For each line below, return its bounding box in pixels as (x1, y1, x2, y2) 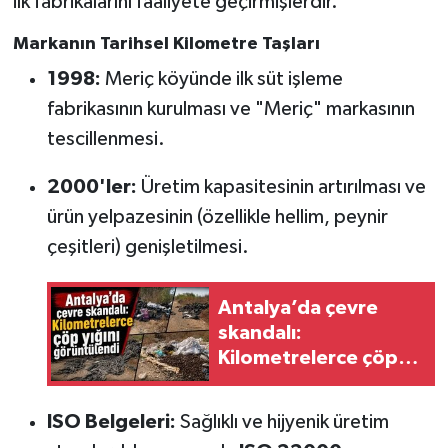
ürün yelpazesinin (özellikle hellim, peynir (46, 207, 388, 228)
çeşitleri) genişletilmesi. (46, 237, 249, 258)
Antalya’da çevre (217, 298, 378, 319)
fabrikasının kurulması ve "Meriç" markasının (46, 99, 415, 120)
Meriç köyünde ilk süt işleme (100, 69, 343, 90)
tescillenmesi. (46, 129, 165, 150)
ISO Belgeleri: (46, 411, 176, 432)
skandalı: (217, 323, 302, 344)
